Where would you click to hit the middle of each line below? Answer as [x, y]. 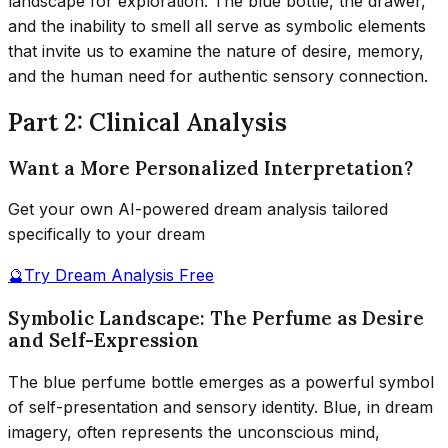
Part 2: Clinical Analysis [147, 122]
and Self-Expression [103, 339]
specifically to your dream [106, 234]
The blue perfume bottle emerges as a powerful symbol [221, 381]
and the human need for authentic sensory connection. [218, 75]
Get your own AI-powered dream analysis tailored [198, 209]
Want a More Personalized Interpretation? [210, 167]
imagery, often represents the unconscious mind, [194, 431]
